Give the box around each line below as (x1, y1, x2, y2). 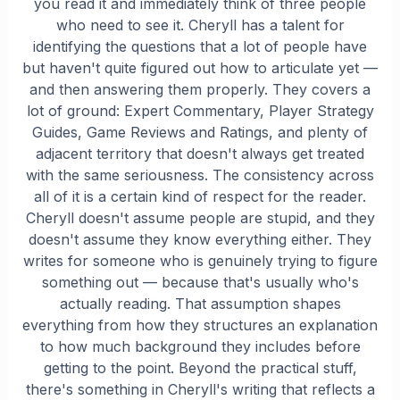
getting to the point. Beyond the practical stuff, (43, 359, 357, 378)
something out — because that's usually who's (41, 273, 359, 292)
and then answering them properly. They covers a (29, 80, 371, 99)
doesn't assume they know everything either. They (29, 230, 371, 249)
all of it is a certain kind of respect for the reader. (34, 187, 366, 206)
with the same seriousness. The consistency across (26, 166, 374, 185)
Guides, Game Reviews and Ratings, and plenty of (32, 123, 368, 142)
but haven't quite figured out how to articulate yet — (22, 59, 378, 78)
